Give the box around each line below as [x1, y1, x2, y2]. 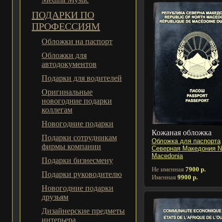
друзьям [42, 193, 68, 201]
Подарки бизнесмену [42, 156, 113, 165]
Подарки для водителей [42, 74, 122, 82]
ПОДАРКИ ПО [32, 9, 94, 20]
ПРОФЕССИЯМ [32, 21, 100, 32]
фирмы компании [42, 142, 101, 151]
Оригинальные [42, 88, 93, 96]
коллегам [42, 106, 72, 114]
